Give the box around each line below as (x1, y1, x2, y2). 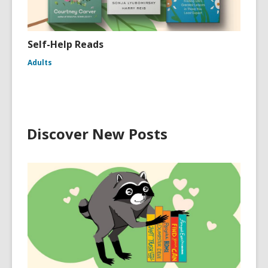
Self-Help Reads (28, 38, 103, 51)
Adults (28, 57, 52, 68)
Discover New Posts (27, 124, 167, 144)
